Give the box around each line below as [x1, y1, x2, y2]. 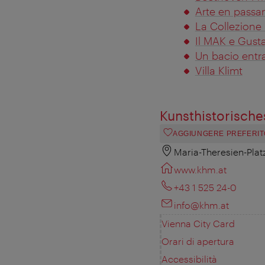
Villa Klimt [195, 63, 243, 77]
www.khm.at [174, 163, 227, 175]
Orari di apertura [161, 235, 234, 247]
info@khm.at [174, 199, 229, 211]
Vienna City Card [161, 217, 235, 229]
